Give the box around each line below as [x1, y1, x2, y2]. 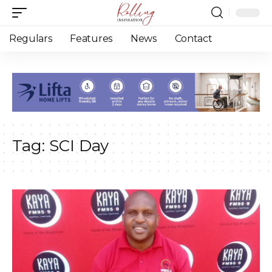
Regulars [9, 33, 52, 44]
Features [70, 33, 112, 44]
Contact [174, 33, 212, 44]
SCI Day [49, 135, 109, 155]
